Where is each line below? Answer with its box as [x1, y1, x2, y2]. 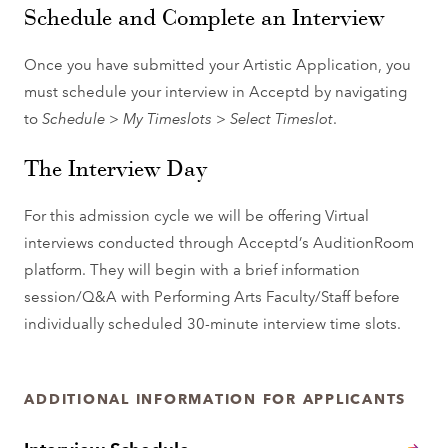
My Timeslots [123, 107, 213, 128]
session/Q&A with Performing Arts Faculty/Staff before [24, 285, 401, 306]
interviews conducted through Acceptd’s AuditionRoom [24, 231, 415, 252]
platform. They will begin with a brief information [24, 258, 361, 279]
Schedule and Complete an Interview [24, 3, 386, 31]
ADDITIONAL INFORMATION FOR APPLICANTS [24, 387, 407, 408]
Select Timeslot [230, 107, 334, 128]
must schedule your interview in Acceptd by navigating [24, 80, 408, 101]
